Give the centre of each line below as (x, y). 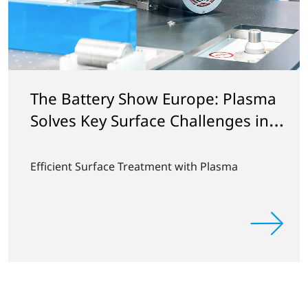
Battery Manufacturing (113, 142)
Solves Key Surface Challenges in (150, 120)
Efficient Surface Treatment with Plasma (134, 166)
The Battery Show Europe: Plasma (153, 98)
